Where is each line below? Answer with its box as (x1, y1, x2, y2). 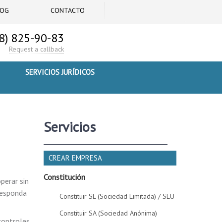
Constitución (44, 172, 86, 182)
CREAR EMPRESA (49, 153, 103, 163)
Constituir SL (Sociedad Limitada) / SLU (59, 192, 175, 201)
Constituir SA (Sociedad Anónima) (59, 209, 158, 218)
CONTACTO (51, 6, 85, 15)
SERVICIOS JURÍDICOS (25, 67, 95, 77)
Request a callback (9, 45, 64, 54)
